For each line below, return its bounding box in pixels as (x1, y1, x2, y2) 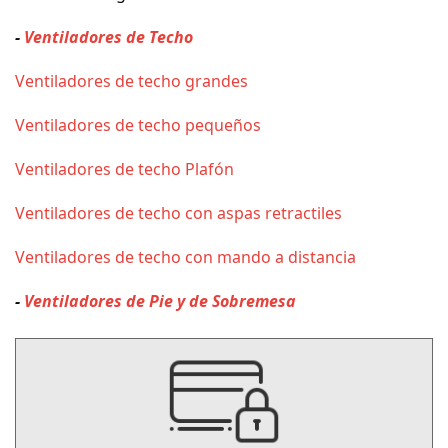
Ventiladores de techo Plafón (15, 158, 234, 181)
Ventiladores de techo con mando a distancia (15, 246, 356, 269)
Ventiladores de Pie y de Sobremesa (24, 290, 296, 313)
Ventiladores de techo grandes (15, 70, 248, 93)
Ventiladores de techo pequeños (15, 114, 261, 137)
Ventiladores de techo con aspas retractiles (15, 202, 342, 225)
